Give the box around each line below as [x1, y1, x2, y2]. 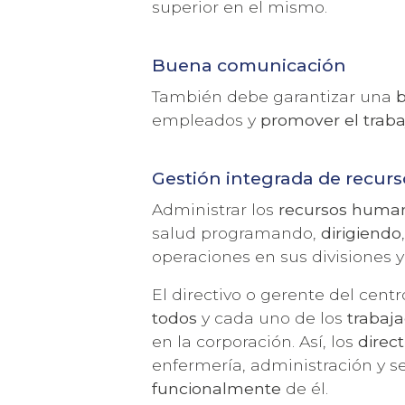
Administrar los [152, 199, 279, 219]
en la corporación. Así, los [152, 331, 359, 351]
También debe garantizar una [152, 86, 397, 106]
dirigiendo [321, 222, 402, 242]
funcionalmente [152, 378, 282, 398]
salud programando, [152, 222, 322, 242]
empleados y [152, 109, 261, 129]
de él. [281, 378, 329, 398]
